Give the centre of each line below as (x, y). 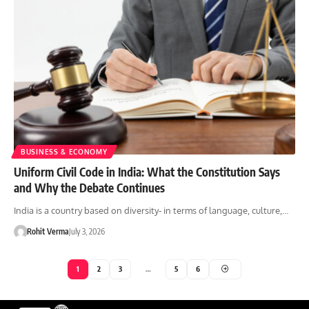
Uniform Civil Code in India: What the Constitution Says (147, 171)
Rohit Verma (48, 231)
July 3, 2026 (87, 231)
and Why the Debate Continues (89, 187)
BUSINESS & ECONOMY (64, 151)
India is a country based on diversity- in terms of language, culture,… (151, 210)
